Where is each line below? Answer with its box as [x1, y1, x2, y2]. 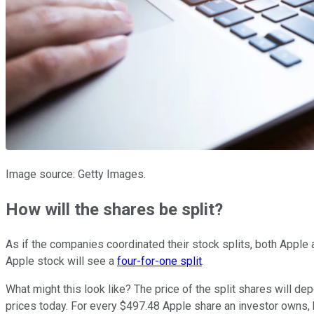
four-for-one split [117, 254, 202, 268]
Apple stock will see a [6, 254, 117, 268]
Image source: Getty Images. [6, 167, 146, 181]
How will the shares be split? [6, 199, 223, 219]
